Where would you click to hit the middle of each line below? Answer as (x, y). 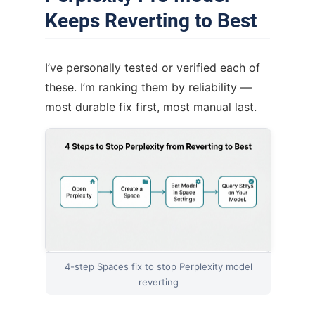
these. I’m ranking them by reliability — (148, 87)
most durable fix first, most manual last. (151, 107)
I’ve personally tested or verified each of (153, 67)
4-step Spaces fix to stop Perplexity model (158, 266)
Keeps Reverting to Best (151, 20)
